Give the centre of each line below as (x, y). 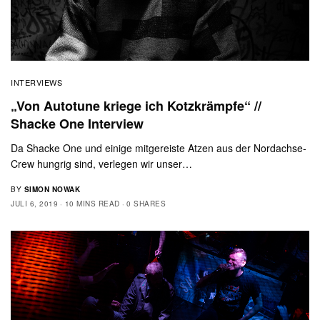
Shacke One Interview (77, 123)
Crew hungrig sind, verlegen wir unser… (102, 163)
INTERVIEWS (37, 82)
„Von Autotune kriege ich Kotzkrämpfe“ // (136, 105)
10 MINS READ (92, 203)
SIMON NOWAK (52, 189)
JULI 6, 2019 (34, 203)
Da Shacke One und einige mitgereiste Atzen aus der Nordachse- (159, 147)
